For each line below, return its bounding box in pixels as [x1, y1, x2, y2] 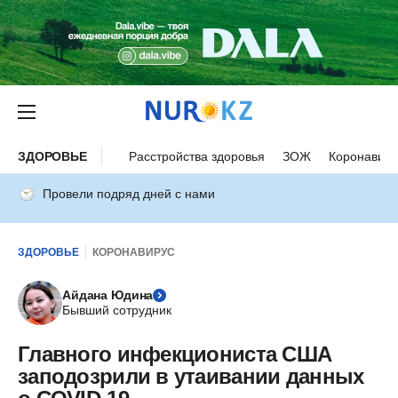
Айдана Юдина [62, 288, 154, 302]
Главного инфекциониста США [18, 342, 332, 366]
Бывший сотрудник [62, 303, 171, 317]
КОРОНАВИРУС [92, 245, 175, 259]
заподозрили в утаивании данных [18, 364, 364, 388]
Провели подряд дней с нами [43, 187, 215, 201]
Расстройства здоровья [128, 148, 265, 163]
